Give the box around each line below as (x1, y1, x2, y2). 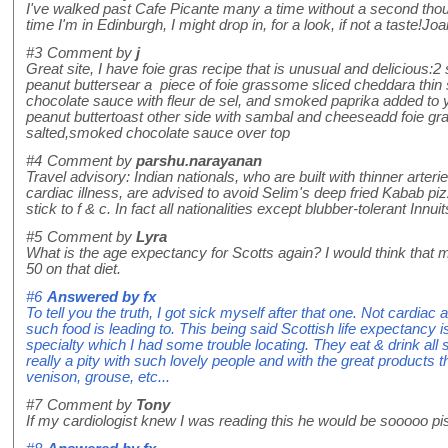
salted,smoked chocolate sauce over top (26, 125, 290, 142)
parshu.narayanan (136, 153, 262, 170)
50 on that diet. (26, 261, 121, 278)
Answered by (47, 289, 143, 306)
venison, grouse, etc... (26, 369, 170, 386)
